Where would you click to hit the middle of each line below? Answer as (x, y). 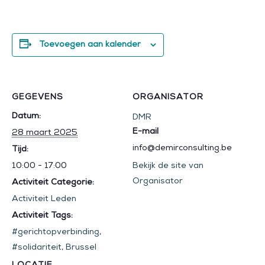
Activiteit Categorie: (53, 183)
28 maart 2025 (45, 133)
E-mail (146, 132)
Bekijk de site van (168, 166)
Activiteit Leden (44, 199)
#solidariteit (37, 248)
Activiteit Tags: (42, 216)
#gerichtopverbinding (56, 232)
